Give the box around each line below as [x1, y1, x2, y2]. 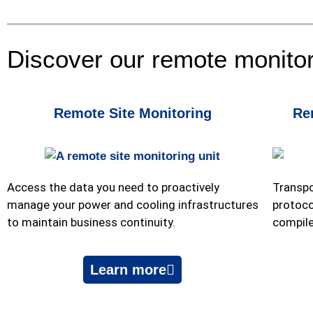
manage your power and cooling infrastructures [7, 198, 259, 212]
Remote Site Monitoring [53, 105, 212, 122]
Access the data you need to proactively [7, 180, 219, 195]
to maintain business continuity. [7, 215, 175, 230]
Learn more [90, 261, 167, 277]
